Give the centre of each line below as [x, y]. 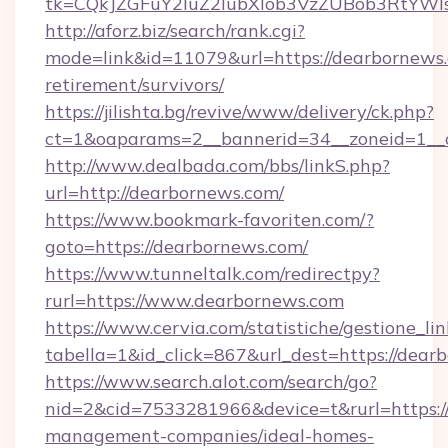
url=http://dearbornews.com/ [164, 192]
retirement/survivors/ [134, 84]
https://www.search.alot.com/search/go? [211, 381]
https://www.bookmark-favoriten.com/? [209, 219]
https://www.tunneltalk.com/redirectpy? [212, 273]
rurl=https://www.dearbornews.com [194, 300]
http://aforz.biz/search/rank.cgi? [175, 30]
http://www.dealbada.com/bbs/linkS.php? [217, 165]
